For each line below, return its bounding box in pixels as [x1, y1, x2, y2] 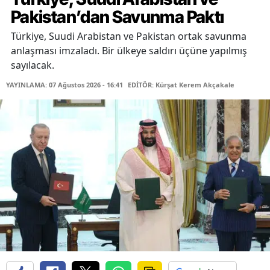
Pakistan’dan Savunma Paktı [11, 7, 224, 28]
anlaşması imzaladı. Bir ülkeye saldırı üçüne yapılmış [11, 44, 247, 58]
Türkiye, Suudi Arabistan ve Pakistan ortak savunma [11, 30, 246, 43]
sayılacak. [11, 58, 54, 72]
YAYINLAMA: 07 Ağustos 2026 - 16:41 [6, 80, 123, 90]
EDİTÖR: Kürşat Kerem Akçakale [128, 80, 234, 90]
